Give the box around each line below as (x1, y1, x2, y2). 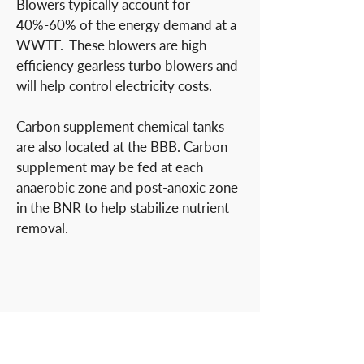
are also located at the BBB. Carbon (16, 138, 227, 155)
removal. (16, 219, 71, 236)
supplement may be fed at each (16, 158, 203, 175)
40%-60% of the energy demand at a (16, 16, 236, 33)
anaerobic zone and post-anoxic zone (16, 179, 238, 196)
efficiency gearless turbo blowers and (16, 57, 238, 74)
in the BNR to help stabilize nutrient (16, 199, 229, 216)
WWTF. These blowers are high (16, 37, 206, 54)
